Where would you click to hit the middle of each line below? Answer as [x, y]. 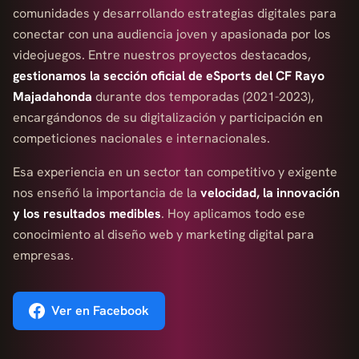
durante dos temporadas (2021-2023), [203, 97]
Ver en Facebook [100, 311]
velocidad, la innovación [270, 193]
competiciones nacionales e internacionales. [141, 138]
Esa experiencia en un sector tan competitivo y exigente [175, 172]
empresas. [43, 255]
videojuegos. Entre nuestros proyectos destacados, [162, 55]
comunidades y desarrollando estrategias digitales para [175, 13]
